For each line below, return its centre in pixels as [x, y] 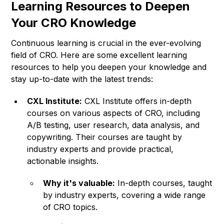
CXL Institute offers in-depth [137, 101]
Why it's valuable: [79, 183]
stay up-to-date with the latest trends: [82, 79]
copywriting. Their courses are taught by [105, 137]
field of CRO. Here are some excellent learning [99, 55]
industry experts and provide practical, [100, 149]
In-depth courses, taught [164, 183]
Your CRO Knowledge [74, 23]
